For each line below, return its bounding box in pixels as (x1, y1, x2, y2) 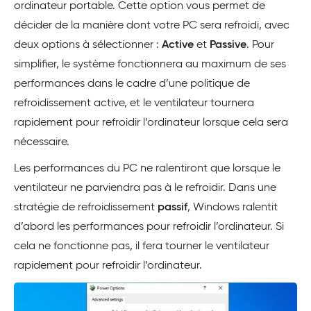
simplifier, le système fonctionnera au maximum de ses (14, 58, 286, 70)
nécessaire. (14, 136, 69, 148)
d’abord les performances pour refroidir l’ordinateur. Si (14, 221, 284, 233)
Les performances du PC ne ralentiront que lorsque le (14, 162, 280, 174)
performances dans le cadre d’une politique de (14, 78, 250, 90)
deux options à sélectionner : (14, 39, 162, 51)
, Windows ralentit (187, 201, 278, 213)
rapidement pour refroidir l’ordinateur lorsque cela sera (14, 117, 288, 128)
